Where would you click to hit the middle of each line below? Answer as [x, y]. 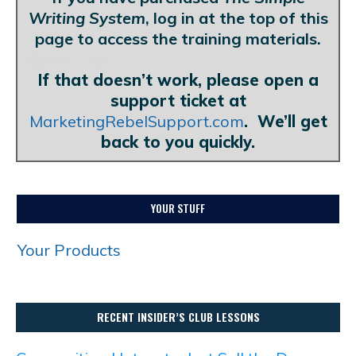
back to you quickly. [178, 142]
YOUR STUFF [178, 208]
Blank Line [64, 59]
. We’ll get [285, 121]
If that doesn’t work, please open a [178, 80]
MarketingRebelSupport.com [136, 121]
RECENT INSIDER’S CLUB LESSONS [178, 317]
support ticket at [178, 101]
